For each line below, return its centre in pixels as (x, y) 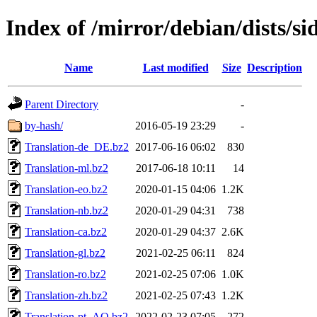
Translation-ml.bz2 (67, 168)
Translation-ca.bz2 (66, 231)
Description (275, 67)
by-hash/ (44, 125)
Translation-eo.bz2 (66, 189)
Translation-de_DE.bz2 (77, 146)
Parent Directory (62, 104)
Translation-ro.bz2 (65, 274)
